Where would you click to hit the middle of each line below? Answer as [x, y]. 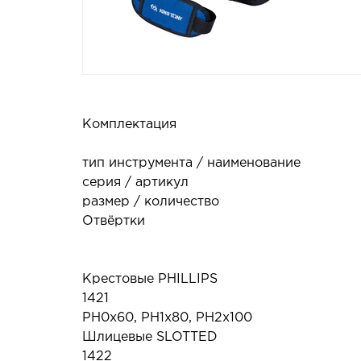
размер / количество [151, 202]
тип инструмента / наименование [191, 163]
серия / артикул [135, 183]
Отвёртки [114, 221]
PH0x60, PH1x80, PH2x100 [167, 318]
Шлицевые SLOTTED [150, 337]
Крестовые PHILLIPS [150, 279]
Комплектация [129, 124]
